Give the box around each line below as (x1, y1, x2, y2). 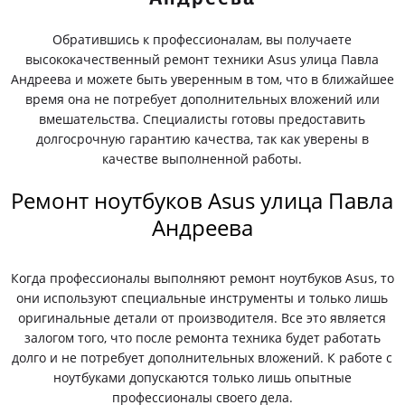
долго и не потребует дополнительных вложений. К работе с (12, 349, 393, 366)
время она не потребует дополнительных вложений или (24, 90, 380, 108)
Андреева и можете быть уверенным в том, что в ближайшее (10, 71, 394, 88)
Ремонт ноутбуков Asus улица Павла (11, 185, 394, 215)
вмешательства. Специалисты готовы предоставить (39, 110, 366, 127)
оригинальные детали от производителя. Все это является (18, 309, 387, 326)
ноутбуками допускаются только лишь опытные (52, 369, 352, 386)
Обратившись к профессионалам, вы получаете (52, 31, 353, 48)
